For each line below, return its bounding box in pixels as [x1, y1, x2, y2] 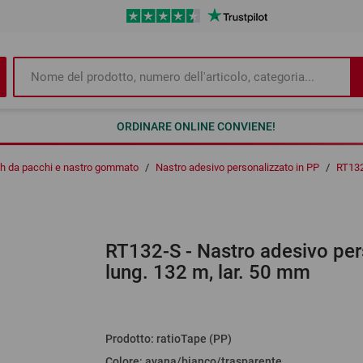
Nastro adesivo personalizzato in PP [156, 161, 319, 174]
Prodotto [105, 332, 151, 346]
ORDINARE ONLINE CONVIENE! [116, 120, 275, 133]
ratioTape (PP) [156, 332, 232, 346]
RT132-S [105, 240, 186, 263]
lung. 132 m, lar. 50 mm [105, 261, 310, 284]
